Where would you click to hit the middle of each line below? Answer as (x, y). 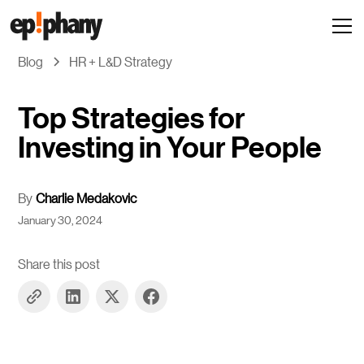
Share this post (59, 264)
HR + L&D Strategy (121, 61)
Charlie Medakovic (87, 198)
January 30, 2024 (61, 219)
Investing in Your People (170, 147)
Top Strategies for (132, 118)
